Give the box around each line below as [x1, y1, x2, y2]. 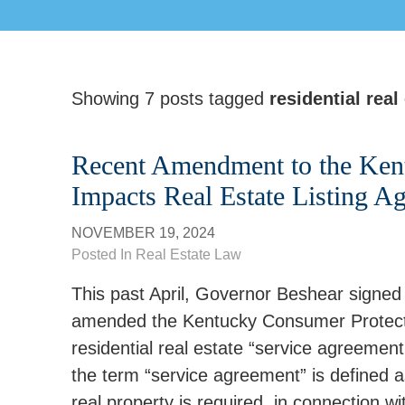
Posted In [71, 247, 136, 262]
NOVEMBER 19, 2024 [71, 225, 215, 240]
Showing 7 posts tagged [71, 89, 269, 108]
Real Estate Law [136, 247, 241, 262]
